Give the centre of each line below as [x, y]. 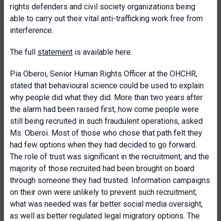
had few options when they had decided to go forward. [103, 145]
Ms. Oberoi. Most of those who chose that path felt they [106, 133]
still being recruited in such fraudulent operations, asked [106, 121]
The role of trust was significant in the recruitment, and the [110, 157]
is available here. [102, 52]
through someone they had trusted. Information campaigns [110, 180]
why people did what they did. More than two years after [106, 97]
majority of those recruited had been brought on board [102, 168]
